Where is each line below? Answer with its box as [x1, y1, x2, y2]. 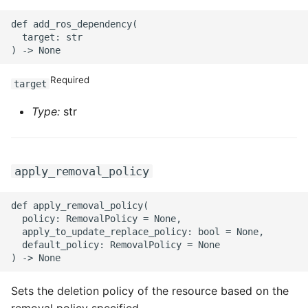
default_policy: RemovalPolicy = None [11, 239, 220, 250]
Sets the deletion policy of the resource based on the [11, 284, 289, 298]
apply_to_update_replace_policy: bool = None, [11, 225, 264, 237]
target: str [11, 31, 82, 43]
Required [50, 74, 90, 85]
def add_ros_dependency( [11, 18, 137, 30]
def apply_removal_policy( [11, 199, 148, 211]
